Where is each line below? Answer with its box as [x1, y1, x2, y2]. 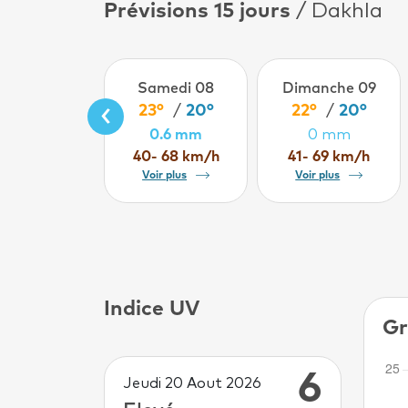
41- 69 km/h [288, 148, 371, 164]
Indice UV [104, 298, 199, 320]
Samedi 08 [138, 80, 215, 96]
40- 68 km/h [132, 148, 219, 164]
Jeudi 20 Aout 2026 [123, 375, 261, 391]
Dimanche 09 [281, 80, 376, 96]
